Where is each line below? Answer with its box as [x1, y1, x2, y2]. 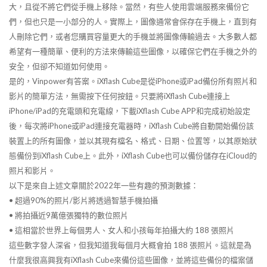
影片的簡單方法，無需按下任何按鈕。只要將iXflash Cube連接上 [9, 91, 230, 101]
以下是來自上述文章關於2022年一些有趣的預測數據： [9, 181, 198, 191]
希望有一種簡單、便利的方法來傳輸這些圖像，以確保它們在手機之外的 [9, 46, 257, 57]
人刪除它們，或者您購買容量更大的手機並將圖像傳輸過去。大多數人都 [9, 32, 257, 42]
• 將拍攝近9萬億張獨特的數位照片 [9, 210, 128, 221]
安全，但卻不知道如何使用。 [9, 61, 110, 72]
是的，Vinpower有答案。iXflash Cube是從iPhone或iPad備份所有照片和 [9, 76, 257, 86]
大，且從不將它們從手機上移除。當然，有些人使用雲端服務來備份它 [9, 2, 249, 12]
